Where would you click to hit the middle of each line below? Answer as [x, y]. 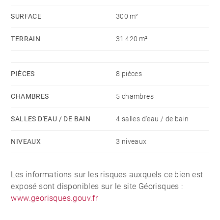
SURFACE [26, 16]
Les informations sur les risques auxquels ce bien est [107, 175]
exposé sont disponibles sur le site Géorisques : [97, 187]
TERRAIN [26, 39]
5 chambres [135, 96]
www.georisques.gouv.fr [55, 198]
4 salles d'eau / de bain [152, 119]
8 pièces [129, 74]
